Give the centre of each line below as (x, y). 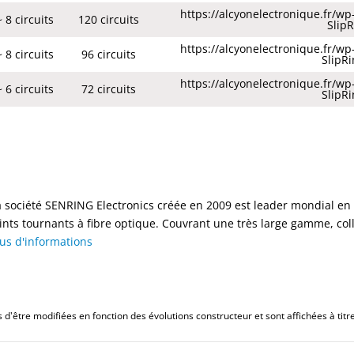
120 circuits (109, 20)
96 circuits (109, 55)
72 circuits (109, 89)
